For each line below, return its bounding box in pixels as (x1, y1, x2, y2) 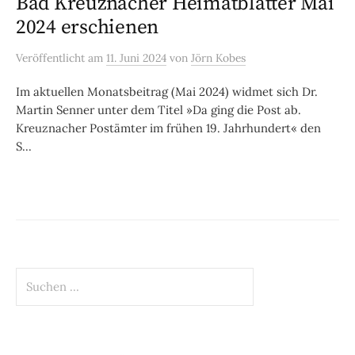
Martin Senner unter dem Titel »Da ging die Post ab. (16, 102, 301, 118)
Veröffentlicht (16, 51, 88, 66)
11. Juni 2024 (106, 51, 166, 66)
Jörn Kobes (191, 51, 246, 66)
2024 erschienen (16, 15, 159, 40)
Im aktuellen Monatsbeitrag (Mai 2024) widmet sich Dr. (16, 84, 318, 100)
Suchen (15, 268, 55, 284)
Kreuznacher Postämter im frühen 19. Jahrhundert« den (16, 120, 321, 136)
